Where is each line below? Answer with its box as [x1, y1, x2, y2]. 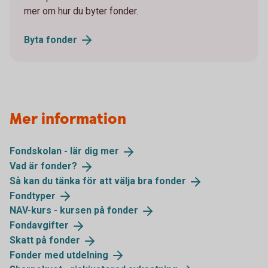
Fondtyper [10, 190, 56, 202]
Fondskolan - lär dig [10, 145, 100, 157]
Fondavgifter [10, 220, 69, 232]
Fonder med [10, 249, 66, 261]
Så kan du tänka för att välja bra [10, 175, 155, 187]
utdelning [66, 249, 108, 261]
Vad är [10, 160, 41, 172]
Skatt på [10, 234, 49, 246]
